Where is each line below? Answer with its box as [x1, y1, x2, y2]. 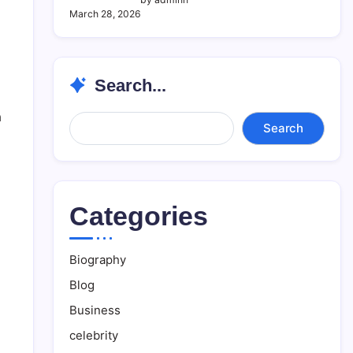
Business [69, 303, 121, 318]
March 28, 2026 [69, 8, 141, 20]
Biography [69, 252, 126, 268]
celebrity [69, 328, 118, 344]
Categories [69, 201, 208, 232]
